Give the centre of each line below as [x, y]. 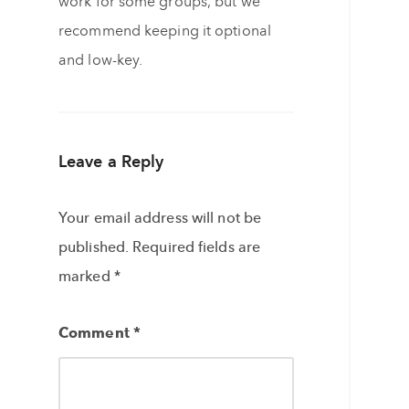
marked [86, 277]
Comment [96, 333]
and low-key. [101, 60]
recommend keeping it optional [165, 31]
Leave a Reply [111, 162]
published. [94, 247]
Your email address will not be [160, 218]
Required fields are [197, 247]
